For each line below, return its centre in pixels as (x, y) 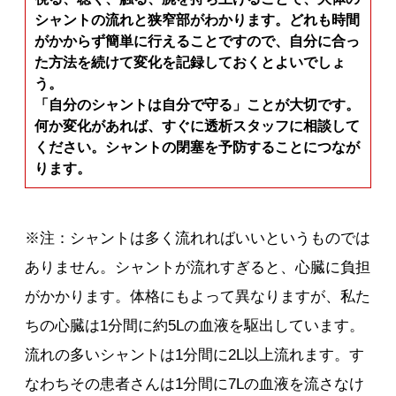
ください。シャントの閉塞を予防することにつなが (198, 147)
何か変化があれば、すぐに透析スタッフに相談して (198, 126)
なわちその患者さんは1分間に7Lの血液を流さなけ (195, 385)
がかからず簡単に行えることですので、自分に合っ (198, 41)
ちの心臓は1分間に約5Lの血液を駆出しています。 (195, 326)
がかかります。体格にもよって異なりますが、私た (198, 297)
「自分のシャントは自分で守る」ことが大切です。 (198, 105)
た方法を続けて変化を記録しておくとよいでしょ (190, 62)
